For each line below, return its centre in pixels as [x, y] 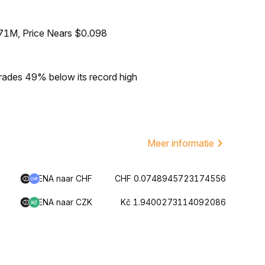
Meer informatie [181, 143]
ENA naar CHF [65, 178]
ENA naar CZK [65, 202]
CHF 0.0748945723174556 [170, 178]
